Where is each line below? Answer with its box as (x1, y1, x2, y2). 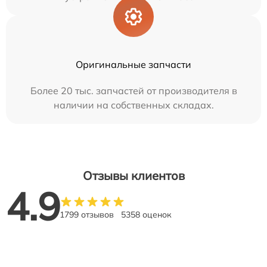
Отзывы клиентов (82, 167, 185, 183)
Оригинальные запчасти (76, 58, 191, 70)
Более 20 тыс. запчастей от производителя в (30, 84, 237, 97)
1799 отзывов (60, 209, 114, 220)
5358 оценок (121, 209, 172, 220)
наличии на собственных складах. (53, 98, 214, 111)
